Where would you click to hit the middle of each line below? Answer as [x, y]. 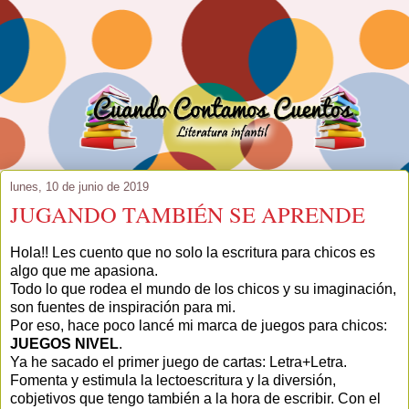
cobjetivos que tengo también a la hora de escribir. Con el [195, 398]
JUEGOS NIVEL [64, 343]
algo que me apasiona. [84, 270]
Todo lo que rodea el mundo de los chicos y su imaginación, [203, 288]
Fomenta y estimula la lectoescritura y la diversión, [173, 380]
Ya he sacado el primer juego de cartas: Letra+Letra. [178, 362]
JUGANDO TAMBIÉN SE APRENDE [188, 215]
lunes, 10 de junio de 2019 [79, 187]
